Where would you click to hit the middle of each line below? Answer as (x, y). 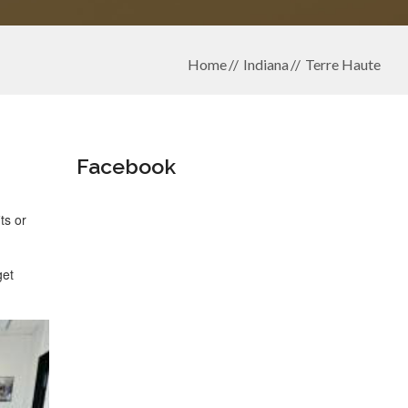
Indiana (266, 64)
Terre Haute (343, 64)
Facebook (126, 166)
